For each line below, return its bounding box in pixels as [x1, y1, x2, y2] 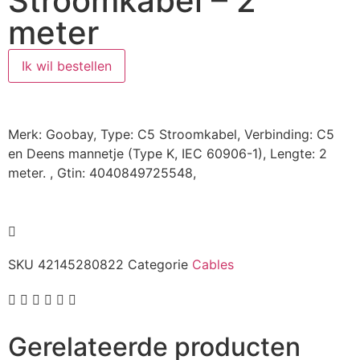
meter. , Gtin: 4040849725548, [8, 165, 196, 182]
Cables [192, 256, 234, 273]
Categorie [128, 256, 188, 273]
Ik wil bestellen [22, 58, 112, 75]
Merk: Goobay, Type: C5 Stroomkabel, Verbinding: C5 [8, 126, 334, 143]
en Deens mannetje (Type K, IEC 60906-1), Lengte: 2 [8, 145, 327, 162]
